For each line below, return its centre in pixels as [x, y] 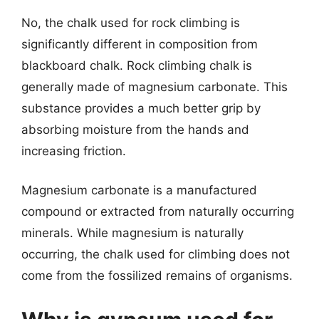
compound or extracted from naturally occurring [158, 211]
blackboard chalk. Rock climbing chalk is [137, 65]
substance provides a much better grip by [141, 108]
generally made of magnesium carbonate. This [155, 87]
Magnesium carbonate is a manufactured [139, 190]
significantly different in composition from [140, 44]
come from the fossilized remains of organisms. [157, 276]
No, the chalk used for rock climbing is [131, 22]
